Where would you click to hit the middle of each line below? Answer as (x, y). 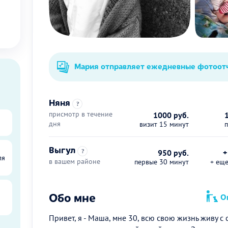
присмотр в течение (81, 114)
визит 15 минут (164, 124)
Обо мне (72, 197)
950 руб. (173, 153)
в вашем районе (75, 162)
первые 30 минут (161, 162)
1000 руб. (171, 115)
